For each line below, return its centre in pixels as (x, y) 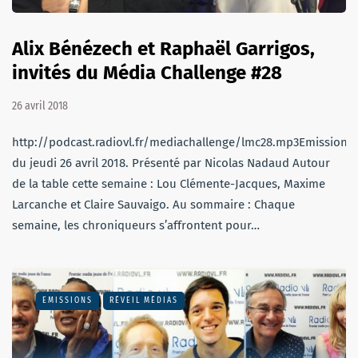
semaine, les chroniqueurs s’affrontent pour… (136, 225)
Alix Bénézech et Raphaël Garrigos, (163, 48)
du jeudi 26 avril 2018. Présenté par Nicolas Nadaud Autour (171, 163)
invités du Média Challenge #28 (147, 72)
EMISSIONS (68, 300)
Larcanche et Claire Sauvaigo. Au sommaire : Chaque (153, 204)
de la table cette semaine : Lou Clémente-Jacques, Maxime (169, 183)
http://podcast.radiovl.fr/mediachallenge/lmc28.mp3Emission (180, 142)
